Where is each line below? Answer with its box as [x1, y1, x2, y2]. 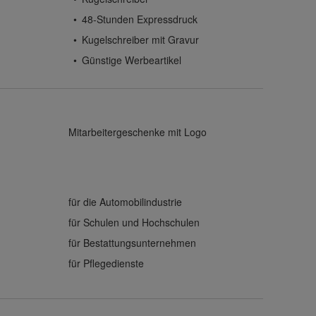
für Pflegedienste [68, 256, 144, 271]
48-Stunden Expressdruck [82, 12, 198, 27]
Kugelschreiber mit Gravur [82, 32, 200, 47]
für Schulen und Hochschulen [68, 215, 200, 230]
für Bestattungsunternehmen [68, 236, 196, 250]
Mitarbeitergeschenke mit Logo [68, 125, 207, 140]
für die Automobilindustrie [68, 195, 182, 209]
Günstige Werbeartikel [82, 53, 182, 68]
